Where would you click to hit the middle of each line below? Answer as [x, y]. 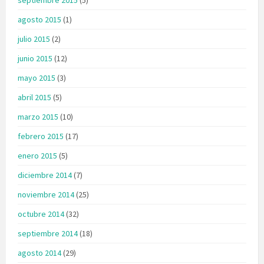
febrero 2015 [41, 136]
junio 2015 [35, 58]
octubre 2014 [41, 214]
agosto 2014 [39, 253]
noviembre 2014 [46, 194]
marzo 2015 [38, 116]
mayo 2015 [37, 77]
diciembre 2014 [45, 175]
